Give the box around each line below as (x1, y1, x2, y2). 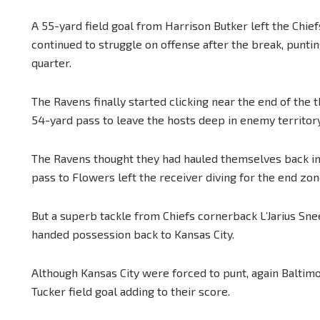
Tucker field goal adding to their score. (31, 284, 230, 298)
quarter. (31, 55, 71, 69)
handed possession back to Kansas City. (31, 226, 234, 241)
